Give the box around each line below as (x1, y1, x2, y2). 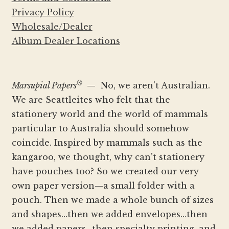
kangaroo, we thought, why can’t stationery (11, 152, 204, 163)
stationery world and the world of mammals (11, 109, 208, 120)
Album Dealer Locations (11, 36, 120, 47)
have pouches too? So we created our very (11, 166, 199, 177)
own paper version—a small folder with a (11, 180, 195, 191)
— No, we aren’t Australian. (84, 80, 210, 91)
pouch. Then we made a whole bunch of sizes (11, 195, 214, 205)
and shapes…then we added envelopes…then (11, 209, 208, 220)
